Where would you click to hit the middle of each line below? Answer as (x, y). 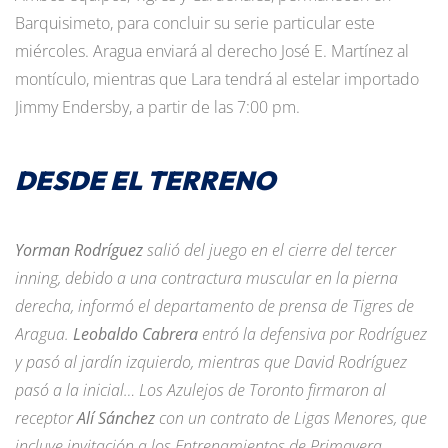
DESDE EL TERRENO (145, 180)
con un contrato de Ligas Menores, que (291, 417)
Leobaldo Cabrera (135, 333)
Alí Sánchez (116, 417)
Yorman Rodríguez (79, 249)
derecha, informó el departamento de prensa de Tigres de (214, 305)
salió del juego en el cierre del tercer (269, 249)
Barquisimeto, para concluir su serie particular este (195, 22)
